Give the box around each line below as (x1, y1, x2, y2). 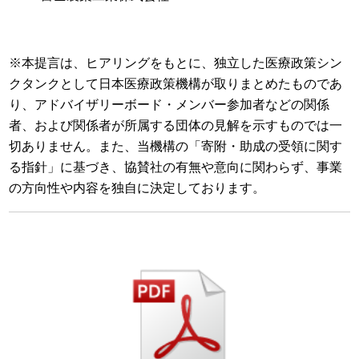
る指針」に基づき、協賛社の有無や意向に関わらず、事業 (9, 160, 343, 174)
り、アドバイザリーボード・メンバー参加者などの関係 (9, 98, 330, 111)
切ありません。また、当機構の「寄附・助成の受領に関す (9, 139, 343, 153)
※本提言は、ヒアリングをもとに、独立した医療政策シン (9, 56, 343, 70)
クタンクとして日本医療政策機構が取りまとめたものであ (9, 77, 343, 91)
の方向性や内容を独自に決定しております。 (9, 181, 266, 195)
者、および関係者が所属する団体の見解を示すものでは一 (9, 119, 343, 132)
